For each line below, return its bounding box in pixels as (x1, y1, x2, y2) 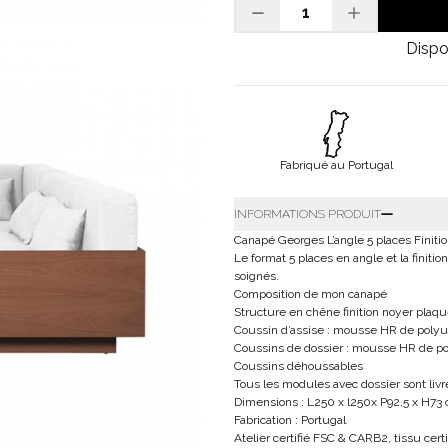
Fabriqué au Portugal (279, 158, 393, 172)
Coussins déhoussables (234, 359, 363, 373)
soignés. (234, 269, 279, 283)
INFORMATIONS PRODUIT (234, 207, 381, 221)
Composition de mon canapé (234, 287, 387, 301)
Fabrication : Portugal (234, 413, 346, 427)
